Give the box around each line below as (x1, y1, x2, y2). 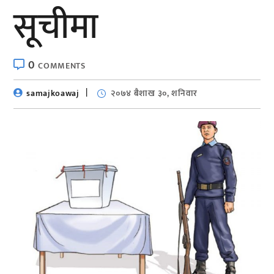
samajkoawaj (26, 86, 80, 100)
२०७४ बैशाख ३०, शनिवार (111, 86, 198, 100)
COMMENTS (38, 58, 86, 73)
